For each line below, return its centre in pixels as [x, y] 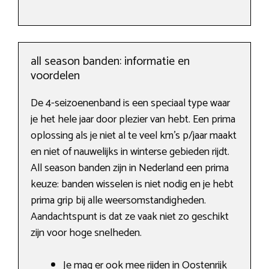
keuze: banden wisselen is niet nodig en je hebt [132, 185]
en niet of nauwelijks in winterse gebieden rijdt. [130, 152]
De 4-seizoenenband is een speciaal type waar [130, 104]
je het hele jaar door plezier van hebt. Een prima [133, 120]
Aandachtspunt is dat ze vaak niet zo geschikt [130, 217]
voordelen [55, 76]
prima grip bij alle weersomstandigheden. [118, 201]
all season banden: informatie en [110, 62]
